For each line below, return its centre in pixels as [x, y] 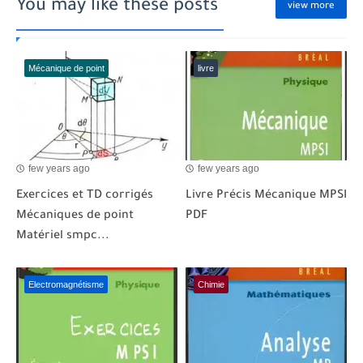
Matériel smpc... [63, 237]
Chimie [211, 285]
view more [311, 7]
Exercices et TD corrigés [85, 196]
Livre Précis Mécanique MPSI [266, 196]
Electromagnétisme [66, 285]
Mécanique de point [66, 68]
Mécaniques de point [75, 217]
